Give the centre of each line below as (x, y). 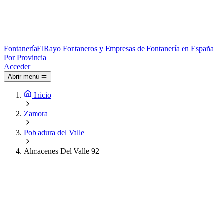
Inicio (42, 95)
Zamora (36, 114)
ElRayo (49, 49)
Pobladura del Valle (54, 133)
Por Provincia (25, 57)
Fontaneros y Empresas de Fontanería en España (138, 49)
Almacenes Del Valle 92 (61, 151)
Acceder (17, 66)
